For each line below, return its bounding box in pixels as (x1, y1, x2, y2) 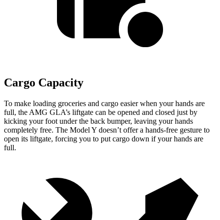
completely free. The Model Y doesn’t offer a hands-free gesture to (4, 126, 210, 135)
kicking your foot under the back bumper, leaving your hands (4, 117, 193, 126)
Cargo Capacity (4, 76, 83, 89)
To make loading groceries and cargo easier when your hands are (4, 99, 205, 108)
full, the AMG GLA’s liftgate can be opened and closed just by (4, 108, 197, 117)
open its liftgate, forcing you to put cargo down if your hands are (4, 135, 203, 143)
